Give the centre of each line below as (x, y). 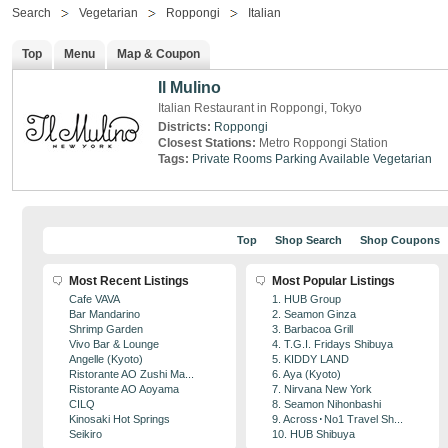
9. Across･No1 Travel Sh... (337, 419)
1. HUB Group (306, 299)
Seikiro (85, 434)
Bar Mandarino (104, 314)
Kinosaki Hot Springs (119, 419)
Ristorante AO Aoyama (124, 389)
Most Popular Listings (333, 281)
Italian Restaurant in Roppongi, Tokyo (260, 108)
